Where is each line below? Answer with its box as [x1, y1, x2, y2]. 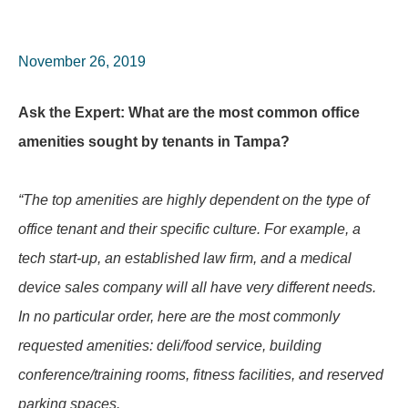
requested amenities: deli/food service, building [18, 338, 321, 353]
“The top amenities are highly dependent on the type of [18, 192, 369, 208]
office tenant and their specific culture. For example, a [18, 221, 361, 237]
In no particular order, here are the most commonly [18, 309, 340, 324]
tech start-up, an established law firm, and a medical [18, 250, 352, 266]
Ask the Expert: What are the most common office [18, 105, 360, 120]
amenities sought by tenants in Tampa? [18, 134, 290, 149]
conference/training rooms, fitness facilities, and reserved [18, 367, 383, 382]
